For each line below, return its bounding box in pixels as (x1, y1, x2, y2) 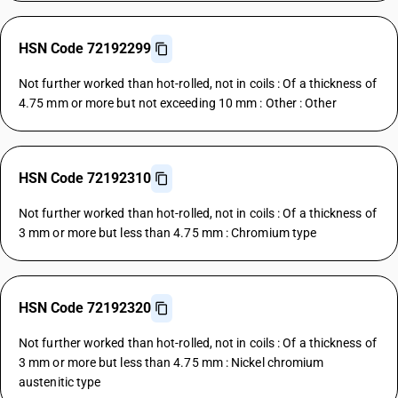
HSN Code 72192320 (19, 299, 151, 316)
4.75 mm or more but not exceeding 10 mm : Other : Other (19, 96, 337, 110)
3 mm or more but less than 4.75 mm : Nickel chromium (19, 355, 324, 370)
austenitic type (19, 375, 101, 389)
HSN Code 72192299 (19, 40, 151, 57)
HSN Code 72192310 (19, 170, 151, 187)
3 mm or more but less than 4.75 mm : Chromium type (19, 226, 317, 240)
